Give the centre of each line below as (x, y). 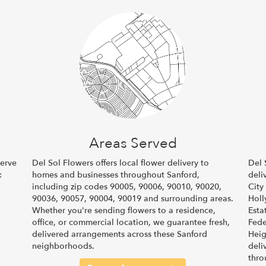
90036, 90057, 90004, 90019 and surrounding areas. (132, 198)
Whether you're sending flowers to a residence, (123, 210)
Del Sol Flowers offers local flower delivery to (120, 163)
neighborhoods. (63, 246)
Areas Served (133, 143)
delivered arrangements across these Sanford (119, 234)
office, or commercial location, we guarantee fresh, (131, 222)
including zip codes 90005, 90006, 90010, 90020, (126, 186)
